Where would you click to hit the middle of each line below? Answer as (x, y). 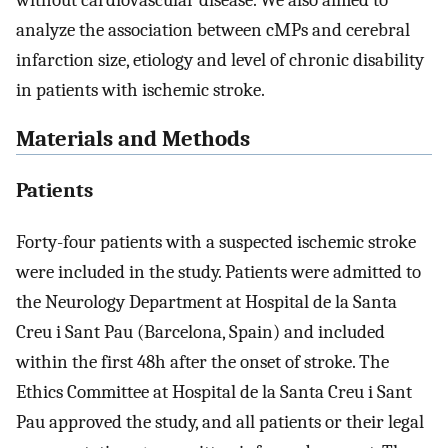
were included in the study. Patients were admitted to (218, 271)
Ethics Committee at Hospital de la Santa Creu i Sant (214, 391)
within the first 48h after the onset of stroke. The (202, 361)
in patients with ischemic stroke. (140, 90)
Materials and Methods (133, 139)
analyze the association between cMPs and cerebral (213, 30)
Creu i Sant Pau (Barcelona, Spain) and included (200, 331)
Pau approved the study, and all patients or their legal (220, 421)
